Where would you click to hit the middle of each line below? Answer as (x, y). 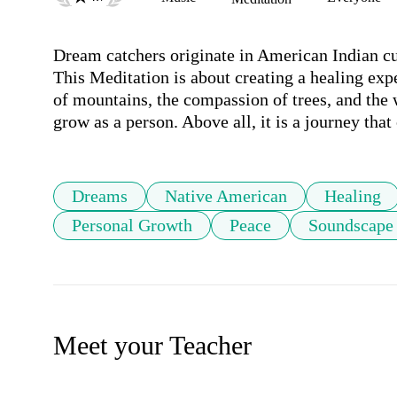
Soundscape (351, 226)
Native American (226, 196)
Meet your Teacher (152, 346)
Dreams (100, 196)
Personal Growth (132, 226)
